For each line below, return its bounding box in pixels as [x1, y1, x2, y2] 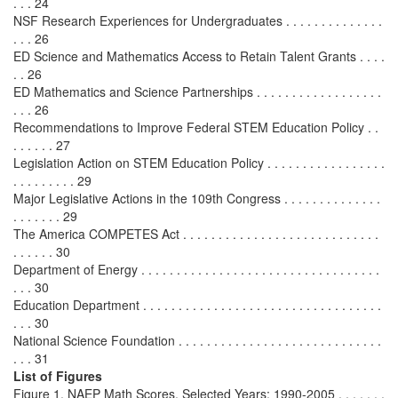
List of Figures [13, 367, 102, 385]
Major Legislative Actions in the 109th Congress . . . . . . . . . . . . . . [13, 189, 380, 207]
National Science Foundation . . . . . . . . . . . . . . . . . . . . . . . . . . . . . [13, 331, 381, 349]
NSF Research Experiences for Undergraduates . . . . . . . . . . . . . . [13, 12, 382, 29]
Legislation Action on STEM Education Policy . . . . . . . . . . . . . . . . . [13, 154, 385, 171]
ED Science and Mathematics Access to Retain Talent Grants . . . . [13, 47, 385, 65]
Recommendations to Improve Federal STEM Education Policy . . [13, 118, 378, 136]
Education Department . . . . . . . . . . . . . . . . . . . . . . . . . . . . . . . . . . [13, 296, 381, 314]
